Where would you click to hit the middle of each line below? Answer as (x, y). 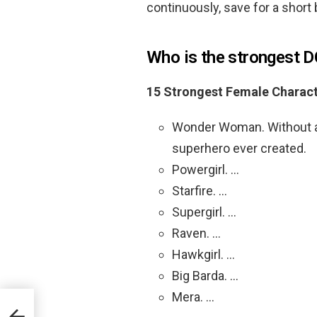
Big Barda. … (205, 275)
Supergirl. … (204, 212)
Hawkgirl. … (203, 254)
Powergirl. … (206, 169)
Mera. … (193, 296)
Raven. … (196, 233)
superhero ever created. (239, 148)
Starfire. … (200, 190)
